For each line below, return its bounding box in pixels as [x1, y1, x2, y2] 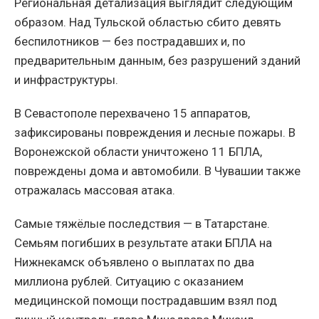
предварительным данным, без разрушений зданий [14, 53, 300, 68]
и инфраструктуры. [14, 72, 118, 87]
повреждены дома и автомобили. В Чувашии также [14, 163, 300, 178]
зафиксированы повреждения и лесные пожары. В [14, 125, 296, 140]
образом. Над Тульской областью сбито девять [14, 14, 281, 29]
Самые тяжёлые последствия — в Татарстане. [14, 216, 270, 231]
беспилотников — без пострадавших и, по [14, 33, 246, 48]
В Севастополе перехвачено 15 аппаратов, [14, 105, 250, 120]
